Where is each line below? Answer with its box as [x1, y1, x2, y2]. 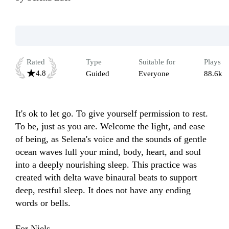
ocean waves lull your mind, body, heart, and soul [15, 147, 201, 157]
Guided [86, 70, 110, 78]
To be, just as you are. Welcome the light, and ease [15, 121, 205, 132]
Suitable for [138, 58, 175, 66]
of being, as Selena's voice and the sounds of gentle [15, 134, 207, 145]
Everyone [138, 70, 169, 78]
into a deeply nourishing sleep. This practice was [15, 159, 197, 170]
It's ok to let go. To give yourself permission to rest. [15, 108, 208, 119]
